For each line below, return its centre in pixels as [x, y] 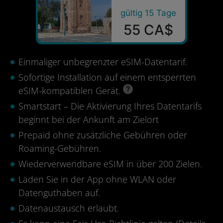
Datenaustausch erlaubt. [69, 208]
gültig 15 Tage [148, 13]
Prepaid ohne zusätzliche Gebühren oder [103, 135]
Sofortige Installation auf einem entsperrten [107, 77]
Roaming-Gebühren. [60, 148]
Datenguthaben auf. [59, 193]
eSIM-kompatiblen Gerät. [71, 91]
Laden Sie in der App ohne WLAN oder [97, 179]
